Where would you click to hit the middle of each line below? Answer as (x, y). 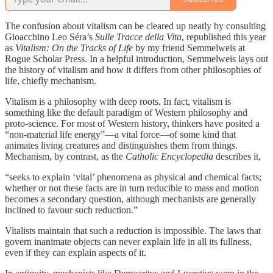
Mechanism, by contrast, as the (65, 156)
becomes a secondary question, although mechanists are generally (130, 199)
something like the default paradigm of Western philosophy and (126, 112)
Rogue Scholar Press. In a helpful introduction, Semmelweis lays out (136, 58)
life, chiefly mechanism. (51, 80)
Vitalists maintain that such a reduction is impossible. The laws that (133, 230)
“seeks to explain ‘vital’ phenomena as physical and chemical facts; (133, 177)
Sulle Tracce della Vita (138, 37)
